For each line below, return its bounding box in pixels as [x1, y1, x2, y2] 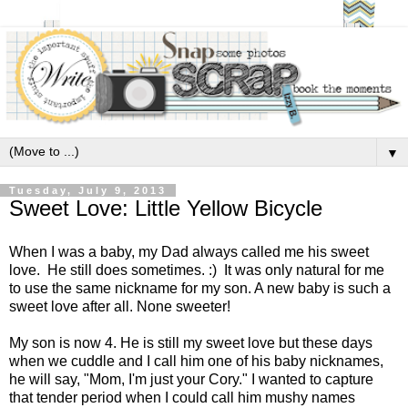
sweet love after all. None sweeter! [9, 298, 230, 314]
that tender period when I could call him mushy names [9, 389, 355, 405]
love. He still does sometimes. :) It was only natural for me [9, 261, 384, 278]
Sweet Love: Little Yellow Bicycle [9, 195, 322, 220]
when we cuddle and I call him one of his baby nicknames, [9, 352, 383, 369]
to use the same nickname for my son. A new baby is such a [9, 280, 391, 296]
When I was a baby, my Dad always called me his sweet [9, 243, 369, 260]
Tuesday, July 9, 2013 [9, 184, 167, 196]
